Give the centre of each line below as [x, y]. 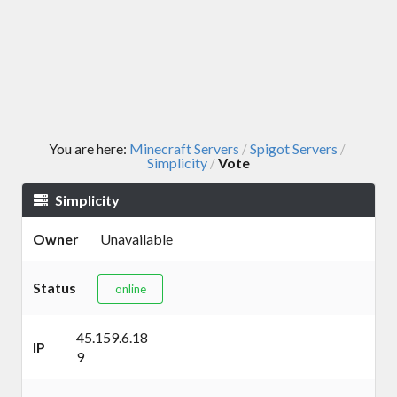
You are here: [89, 149]
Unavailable [136, 239]
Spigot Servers [294, 149]
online [130, 288]
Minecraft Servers [184, 149]
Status [54, 288]
